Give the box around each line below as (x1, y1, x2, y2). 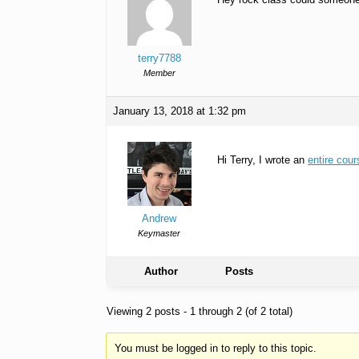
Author (144, 265, 178, 278)
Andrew (142, 212, 176, 225)
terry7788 (137, 52, 181, 65)
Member (143, 68, 175, 79)
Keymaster (138, 228, 180, 239)
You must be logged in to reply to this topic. (114, 341, 317, 354)
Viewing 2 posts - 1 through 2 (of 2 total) (107, 305, 292, 318)
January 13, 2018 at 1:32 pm (113, 105, 246, 118)
